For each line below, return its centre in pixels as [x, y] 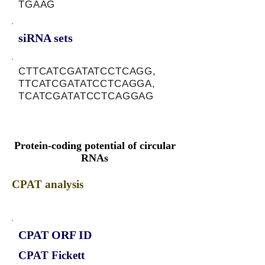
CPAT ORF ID [55, 235]
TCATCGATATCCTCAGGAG [86, 96]
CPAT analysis [48, 184]
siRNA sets [46, 38]
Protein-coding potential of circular [95, 146]
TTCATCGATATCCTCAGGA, [87, 84]
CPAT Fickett [51, 255]
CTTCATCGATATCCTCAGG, [88, 71]
